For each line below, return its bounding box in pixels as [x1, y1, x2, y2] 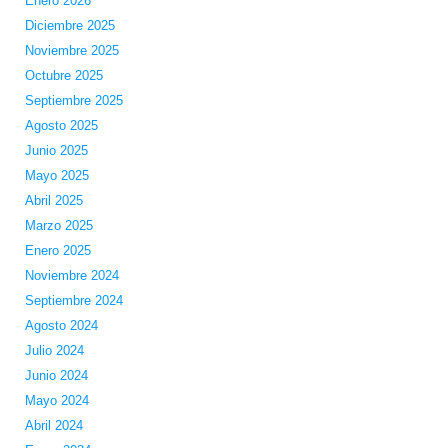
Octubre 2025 [24, 67, 103, 83]
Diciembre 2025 [24, 17, 115, 33]
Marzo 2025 [24, 217, 93, 233]
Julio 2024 [24, 342, 84, 358]
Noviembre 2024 [24, 267, 119, 283]
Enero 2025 [24, 242, 91, 258]
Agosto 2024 [24, 317, 98, 333]
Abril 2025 [24, 192, 83, 208]
